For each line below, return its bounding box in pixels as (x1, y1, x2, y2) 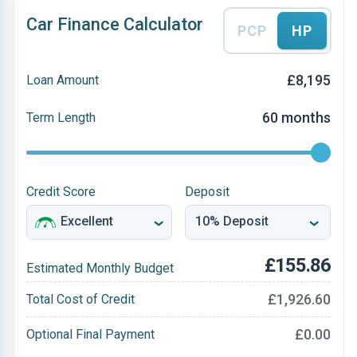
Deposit (185, 184, 229, 199)
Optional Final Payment (26, 326, 155, 342)
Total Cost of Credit (26, 291, 135, 307)
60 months (262, 109, 331, 126)
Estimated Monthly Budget (26, 261, 174, 276)
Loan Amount (26, 72, 99, 88)
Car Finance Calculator (26, 14, 203, 34)
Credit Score (26, 184, 96, 199)
